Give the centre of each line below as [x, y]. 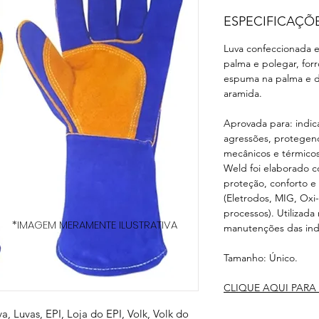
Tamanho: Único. [261, 258]
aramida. [243, 93]
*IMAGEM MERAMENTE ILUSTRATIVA [95, 225]
